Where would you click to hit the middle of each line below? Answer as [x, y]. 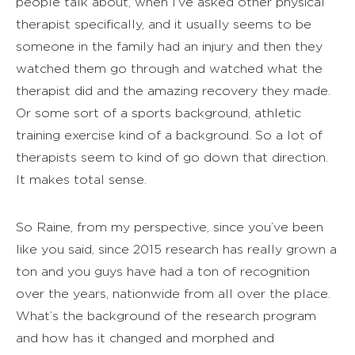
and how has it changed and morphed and [145, 338]
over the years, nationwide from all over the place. [173, 293]
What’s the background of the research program [166, 315]
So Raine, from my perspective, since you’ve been [170, 227]
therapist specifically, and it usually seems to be [164, 24]
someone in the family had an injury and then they [169, 46]
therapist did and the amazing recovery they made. [173, 90]
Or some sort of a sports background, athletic [158, 113]
